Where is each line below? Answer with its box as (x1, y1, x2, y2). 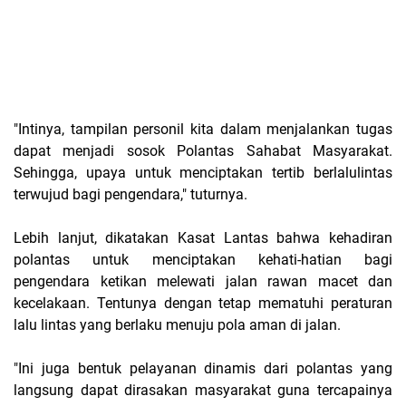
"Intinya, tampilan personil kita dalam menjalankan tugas (14, 121, 392, 139)
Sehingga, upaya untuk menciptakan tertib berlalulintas (14, 164, 392, 182)
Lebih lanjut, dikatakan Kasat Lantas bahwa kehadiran (14, 229, 392, 247)
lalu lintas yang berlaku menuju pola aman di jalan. (14, 316, 341, 334)
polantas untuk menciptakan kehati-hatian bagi (14, 251, 392, 269)
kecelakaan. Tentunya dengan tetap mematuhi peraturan (14, 295, 392, 313)
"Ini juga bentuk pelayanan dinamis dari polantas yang (14, 360, 392, 378)
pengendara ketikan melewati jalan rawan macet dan (14, 273, 392, 291)
